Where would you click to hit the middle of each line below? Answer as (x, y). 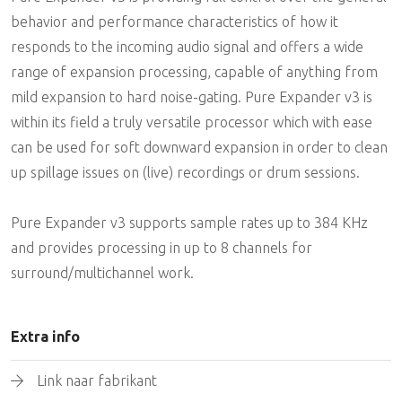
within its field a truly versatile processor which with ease (192, 122)
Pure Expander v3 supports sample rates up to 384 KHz (189, 222)
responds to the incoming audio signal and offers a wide (187, 46)
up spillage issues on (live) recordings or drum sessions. (185, 172)
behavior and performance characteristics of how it (175, 21)
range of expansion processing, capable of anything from (194, 71)
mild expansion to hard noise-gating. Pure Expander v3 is (192, 96)
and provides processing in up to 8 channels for (162, 247)
